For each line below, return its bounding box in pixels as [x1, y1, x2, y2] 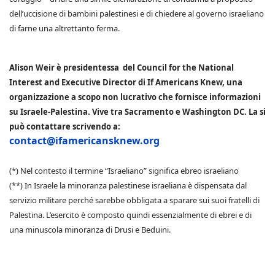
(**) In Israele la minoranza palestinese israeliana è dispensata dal [9, 180, 247, 192]
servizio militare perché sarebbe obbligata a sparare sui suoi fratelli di [9, 195, 260, 206]
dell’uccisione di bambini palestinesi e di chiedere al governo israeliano [9, 8, 264, 20]
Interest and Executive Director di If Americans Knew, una [9, 77, 242, 88]
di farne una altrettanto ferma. [9, 23, 120, 34]
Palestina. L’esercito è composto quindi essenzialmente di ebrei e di [9, 209, 252, 221]
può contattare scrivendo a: [9, 121, 120, 133]
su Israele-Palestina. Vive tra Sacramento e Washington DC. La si [9, 106, 266, 118]
